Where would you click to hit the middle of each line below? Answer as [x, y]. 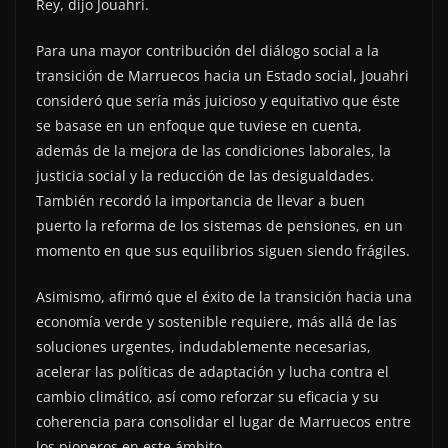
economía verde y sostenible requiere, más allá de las [216, 321]
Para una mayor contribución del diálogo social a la [207, 50]
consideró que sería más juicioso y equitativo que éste [218, 100]
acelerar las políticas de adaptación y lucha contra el [212, 371]
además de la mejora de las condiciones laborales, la [213, 150]
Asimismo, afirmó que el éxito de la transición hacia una [224, 296]
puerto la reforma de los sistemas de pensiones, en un [219, 225]
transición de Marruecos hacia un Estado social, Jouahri [222, 75]
